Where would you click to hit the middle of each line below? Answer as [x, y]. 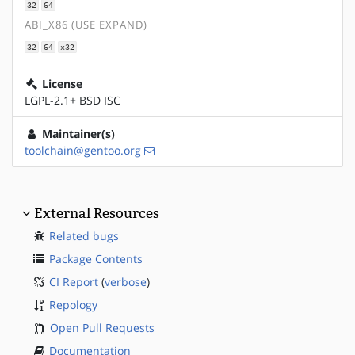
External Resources [97, 213]
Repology [73, 304]
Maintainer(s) [77, 133]
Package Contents [96, 258]
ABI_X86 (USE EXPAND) [86, 25]
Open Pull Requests [102, 327]
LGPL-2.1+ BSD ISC [73, 100]
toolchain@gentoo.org [83, 150]
